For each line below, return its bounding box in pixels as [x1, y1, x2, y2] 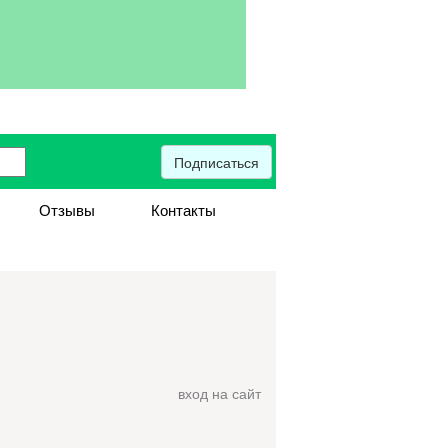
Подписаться [174, 151, 259, 172]
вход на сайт [178, 383, 261, 404]
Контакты [150, 199, 216, 221]
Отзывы [38, 199, 95, 221]
